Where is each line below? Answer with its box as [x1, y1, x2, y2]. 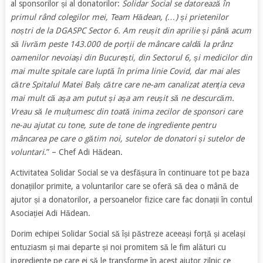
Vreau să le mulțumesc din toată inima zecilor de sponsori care [10, 107, 242, 116]
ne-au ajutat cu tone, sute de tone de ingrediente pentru [10, 120, 216, 130]
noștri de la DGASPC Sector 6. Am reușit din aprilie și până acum [10, 26, 251, 35]
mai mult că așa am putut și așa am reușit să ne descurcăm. [10, 93, 234, 103]
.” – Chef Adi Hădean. [43, 147, 123, 157]
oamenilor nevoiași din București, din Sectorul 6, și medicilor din [10, 53, 252, 62]
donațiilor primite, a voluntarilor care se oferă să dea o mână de [10, 181, 238, 191]
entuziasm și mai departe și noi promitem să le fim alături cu [10, 242, 226, 252]
